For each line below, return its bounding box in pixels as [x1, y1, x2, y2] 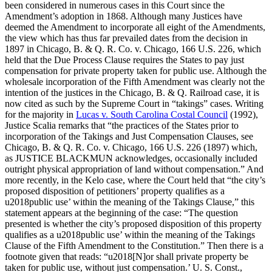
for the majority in [5, 109, 76, 120]
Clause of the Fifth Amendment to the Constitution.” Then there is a [5, 240, 263, 251]
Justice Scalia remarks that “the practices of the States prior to [5, 120, 239, 131]
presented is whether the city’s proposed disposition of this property [5, 218, 262, 229]
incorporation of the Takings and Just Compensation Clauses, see [5, 131, 253, 141]
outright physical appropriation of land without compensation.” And [5, 163, 263, 174]
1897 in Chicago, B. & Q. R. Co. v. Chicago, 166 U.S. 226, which [5, 43, 261, 54]
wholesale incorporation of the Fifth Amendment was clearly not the [5, 76, 265, 87]
